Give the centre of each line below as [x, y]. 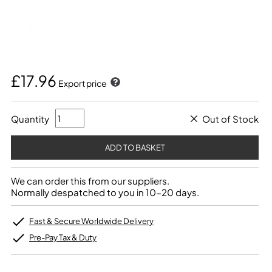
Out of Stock [230, 118]
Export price [83, 83]
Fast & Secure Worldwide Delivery [91, 221]
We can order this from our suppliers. [90, 181]
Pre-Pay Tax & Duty [63, 237]
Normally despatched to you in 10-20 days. [105, 192]
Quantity [30, 118]
